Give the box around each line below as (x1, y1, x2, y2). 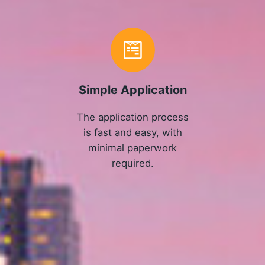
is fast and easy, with (83, 126, 182, 138)
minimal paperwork (88, 141, 177, 154)
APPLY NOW (102, 229, 163, 241)
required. (111, 157, 154, 169)
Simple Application (78, 83, 187, 98)
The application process (76, 111, 189, 123)
